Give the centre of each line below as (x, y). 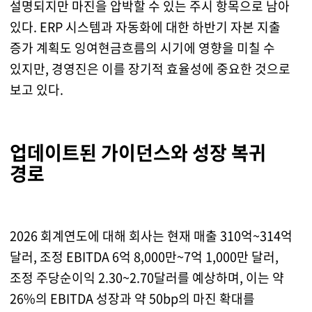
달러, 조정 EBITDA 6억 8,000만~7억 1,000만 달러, (144, 257)
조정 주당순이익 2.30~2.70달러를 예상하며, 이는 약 (147, 278)
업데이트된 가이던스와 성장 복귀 (138, 153)
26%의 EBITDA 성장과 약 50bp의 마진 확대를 (132, 299)
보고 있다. (36, 90)
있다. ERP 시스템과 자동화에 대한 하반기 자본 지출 (145, 27)
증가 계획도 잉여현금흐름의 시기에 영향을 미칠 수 (142, 48)
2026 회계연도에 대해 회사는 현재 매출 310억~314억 (151, 236)
